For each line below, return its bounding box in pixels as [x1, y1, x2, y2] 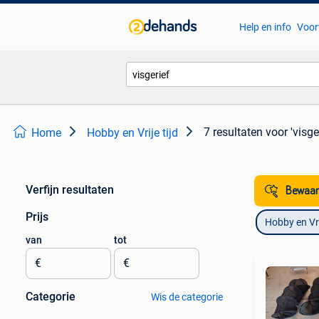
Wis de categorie [150, 291, 223, 303]
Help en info [239, 21, 291, 33]
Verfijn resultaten [26, 183, 114, 197]
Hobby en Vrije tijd [87, 126, 178, 140]
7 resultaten [204, 125, 263, 139]
